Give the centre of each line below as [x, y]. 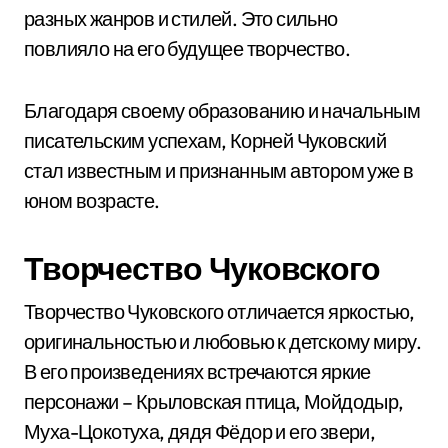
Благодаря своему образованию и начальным [222, 110]
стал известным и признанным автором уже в [219, 170]
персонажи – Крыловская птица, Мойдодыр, [214, 401]
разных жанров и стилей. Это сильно [181, 18]
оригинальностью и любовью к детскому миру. [223, 341]
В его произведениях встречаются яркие [197, 371]
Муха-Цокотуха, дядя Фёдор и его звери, [200, 431]
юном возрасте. [92, 200]
